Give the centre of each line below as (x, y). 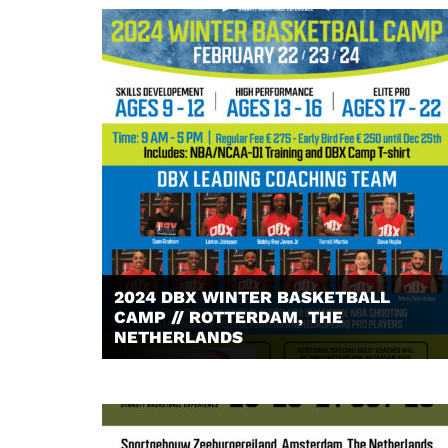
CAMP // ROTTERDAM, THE (228, 317)
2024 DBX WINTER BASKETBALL (252, 297)
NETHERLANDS (178, 337)
